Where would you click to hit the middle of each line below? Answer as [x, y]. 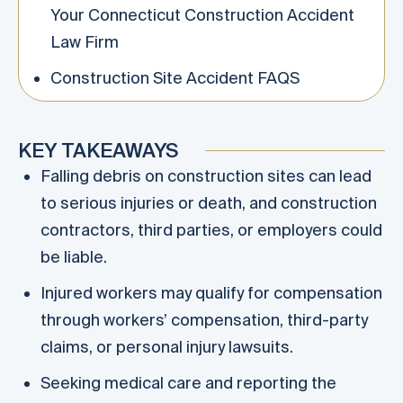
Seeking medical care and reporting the [188, 383]
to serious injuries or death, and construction [209, 203]
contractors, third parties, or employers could [211, 230]
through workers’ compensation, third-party [204, 320]
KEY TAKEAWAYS [98, 150]
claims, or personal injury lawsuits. [167, 347]
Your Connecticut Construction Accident [202, 15]
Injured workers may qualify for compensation [211, 293]
